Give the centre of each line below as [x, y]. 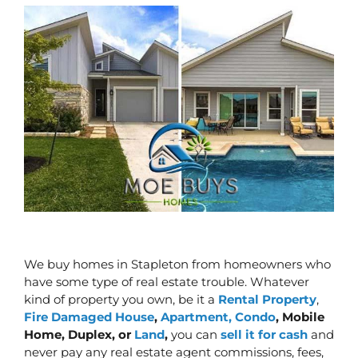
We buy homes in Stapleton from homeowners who [177, 264]
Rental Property [267, 299]
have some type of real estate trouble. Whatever [167, 281]
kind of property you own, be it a [121, 299]
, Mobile [300, 316]
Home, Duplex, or [79, 334]
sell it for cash [264, 334]
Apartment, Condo [218, 316]
